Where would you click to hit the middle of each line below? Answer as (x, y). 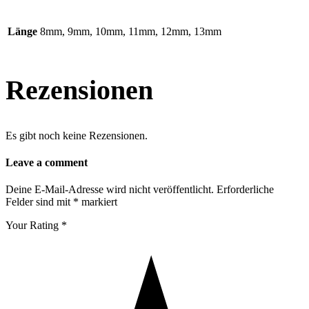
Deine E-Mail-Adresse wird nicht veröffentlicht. (110, 190)
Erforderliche (245, 190)
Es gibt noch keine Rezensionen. (77, 135)
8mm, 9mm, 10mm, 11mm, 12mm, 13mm (131, 32)
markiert (98, 202)
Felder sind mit (39, 202)
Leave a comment (47, 162)
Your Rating (33, 226)
